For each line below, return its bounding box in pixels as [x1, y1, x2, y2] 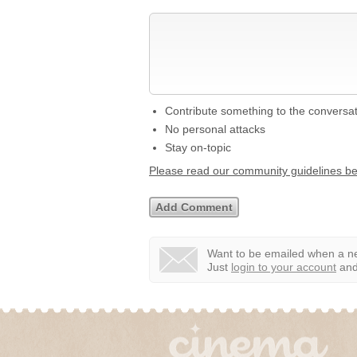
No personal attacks [165, 123, 265, 135]
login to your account [231, 261, 336, 273]
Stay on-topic [165, 141, 231, 154]
